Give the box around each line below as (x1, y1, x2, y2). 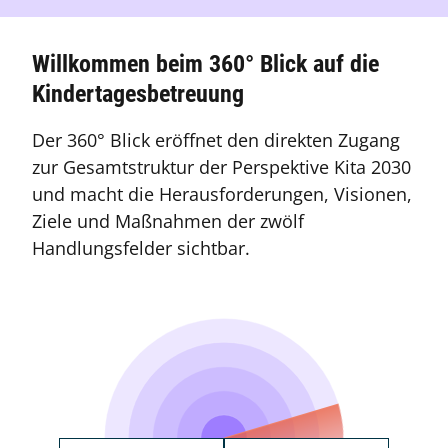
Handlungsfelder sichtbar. (32, 236, 250, 260)
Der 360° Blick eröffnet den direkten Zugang (32, 128, 400, 152)
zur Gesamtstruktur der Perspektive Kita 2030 (32, 155, 411, 179)
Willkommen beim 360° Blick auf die (32, 50, 379, 78)
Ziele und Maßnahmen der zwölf (32, 209, 304, 233)
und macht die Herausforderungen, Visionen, (32, 182, 412, 206)
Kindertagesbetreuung (32, 80, 244, 108)
